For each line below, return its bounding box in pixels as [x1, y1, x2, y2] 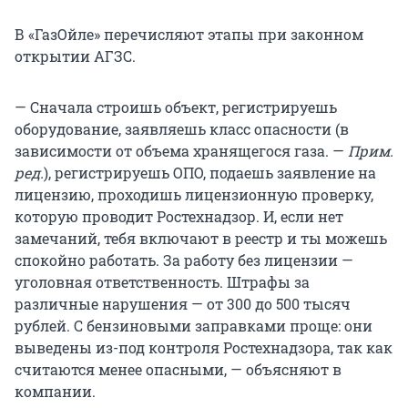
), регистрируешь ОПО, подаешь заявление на [44, 162, 376, 182]
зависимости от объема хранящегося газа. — [15, 140, 348, 160]
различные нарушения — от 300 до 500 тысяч [15, 293, 351, 313]
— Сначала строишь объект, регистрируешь [15, 97, 337, 117]
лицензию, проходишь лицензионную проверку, [15, 184, 373, 204]
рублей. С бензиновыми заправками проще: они [15, 315, 372, 335]
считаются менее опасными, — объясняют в [15, 359, 342, 379]
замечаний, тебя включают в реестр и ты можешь [15, 228, 387, 248]
